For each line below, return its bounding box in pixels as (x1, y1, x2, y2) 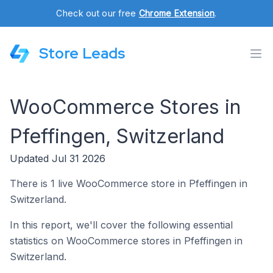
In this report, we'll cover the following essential (10, 219, 233, 231)
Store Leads (39, 44, 125, 63)
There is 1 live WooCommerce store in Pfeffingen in (10, 177, 247, 190)
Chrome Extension (138, 8, 215, 18)
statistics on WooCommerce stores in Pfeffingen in (10, 235, 243, 247)
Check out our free (56, 8, 139, 18)
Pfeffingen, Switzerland (10, 124, 224, 148)
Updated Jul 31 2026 (10, 152, 105, 165)
